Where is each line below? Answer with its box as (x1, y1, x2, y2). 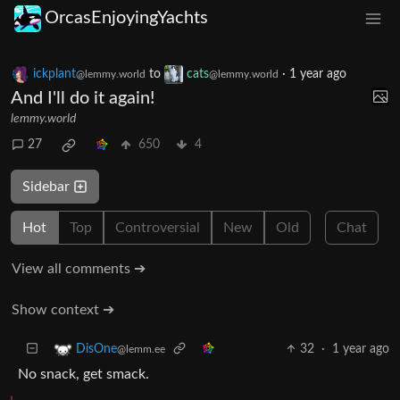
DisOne (76, 343, 117, 355)
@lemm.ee (117, 344, 165, 354)
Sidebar (22, 179, 73, 194)
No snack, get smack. (18, 366, 149, 381)
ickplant (33, 67, 76, 80)
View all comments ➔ (12, 261, 146, 276)
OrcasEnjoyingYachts (45, 9, 208, 28)
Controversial (115, 220, 200, 235)
